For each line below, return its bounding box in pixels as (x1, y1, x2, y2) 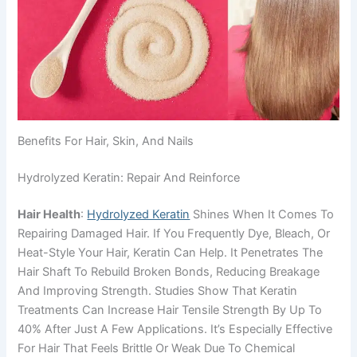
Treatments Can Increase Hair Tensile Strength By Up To (18, 302, 323, 317)
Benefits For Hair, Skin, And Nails (18, 134, 194, 149)
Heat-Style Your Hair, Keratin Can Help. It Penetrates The (18, 245, 324, 260)
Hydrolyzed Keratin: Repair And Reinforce (18, 171, 241, 186)
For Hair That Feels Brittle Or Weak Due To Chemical (18, 340, 296, 355)
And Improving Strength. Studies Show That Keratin (18, 283, 298, 298)
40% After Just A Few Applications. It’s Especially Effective (18, 321, 333, 336)
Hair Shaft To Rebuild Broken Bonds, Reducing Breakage (18, 264, 320, 279)
